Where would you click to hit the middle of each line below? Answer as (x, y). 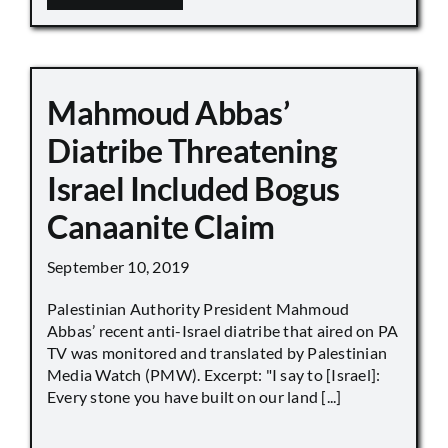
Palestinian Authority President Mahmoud (198, 308)
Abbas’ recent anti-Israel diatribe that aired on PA (223, 330)
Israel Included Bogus (193, 188)
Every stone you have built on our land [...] (194, 396)
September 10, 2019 (118, 266)
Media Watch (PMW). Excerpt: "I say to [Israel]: (214, 374)
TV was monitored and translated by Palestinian (217, 352)
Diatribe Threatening (192, 150)
